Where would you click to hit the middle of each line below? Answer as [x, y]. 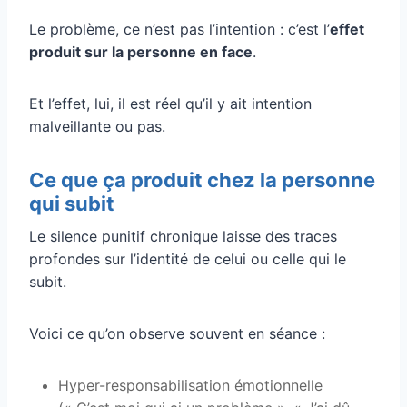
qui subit [72, 203]
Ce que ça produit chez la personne [202, 179]
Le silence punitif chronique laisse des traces [183, 236]
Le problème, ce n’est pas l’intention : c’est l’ [179, 29]
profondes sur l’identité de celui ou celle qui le [188, 258]
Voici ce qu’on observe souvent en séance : [177, 333]
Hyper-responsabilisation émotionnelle [190, 385]
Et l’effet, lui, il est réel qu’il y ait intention [170, 103]
